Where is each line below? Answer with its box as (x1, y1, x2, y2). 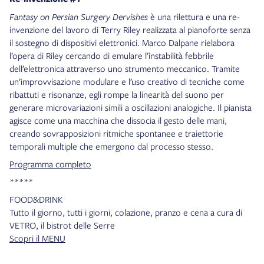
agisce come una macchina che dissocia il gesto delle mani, (9, 114, 227, 127)
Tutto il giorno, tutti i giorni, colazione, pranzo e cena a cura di (9, 206, 242, 219)
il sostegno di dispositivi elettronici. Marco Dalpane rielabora (9, 37, 235, 49)
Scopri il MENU (9, 232, 65, 245)
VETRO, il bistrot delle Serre (9, 219, 116, 232)
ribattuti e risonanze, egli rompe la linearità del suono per (9, 88, 224, 101)
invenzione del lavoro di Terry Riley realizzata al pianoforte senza (9, 24, 250, 36)
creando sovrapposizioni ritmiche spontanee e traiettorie (9, 127, 223, 140)
